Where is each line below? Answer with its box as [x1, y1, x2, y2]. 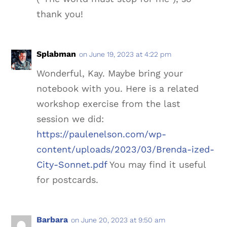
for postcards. [36, 174, 99, 185]
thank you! [36, 8, 84, 19]
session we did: [36, 113, 104, 124]
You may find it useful [107, 159, 206, 170]
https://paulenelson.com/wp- [36, 128, 167, 139]
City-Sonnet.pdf [36, 159, 107, 170]
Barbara [36, 214, 68, 224]
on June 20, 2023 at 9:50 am [71, 215, 166, 224]
